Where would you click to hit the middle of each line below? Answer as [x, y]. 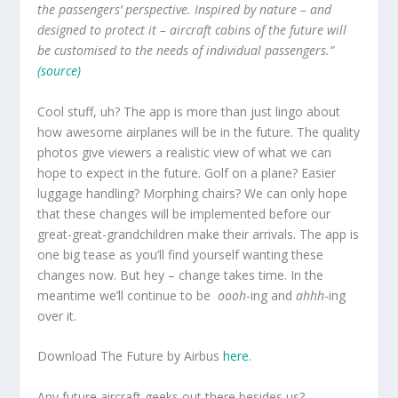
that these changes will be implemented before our [184, 213]
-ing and [271, 295]
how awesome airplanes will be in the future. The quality [199, 131]
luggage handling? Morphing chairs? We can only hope [193, 193]
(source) [60, 71]
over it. [57, 315]
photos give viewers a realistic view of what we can [185, 152]
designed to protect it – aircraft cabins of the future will [192, 30]
